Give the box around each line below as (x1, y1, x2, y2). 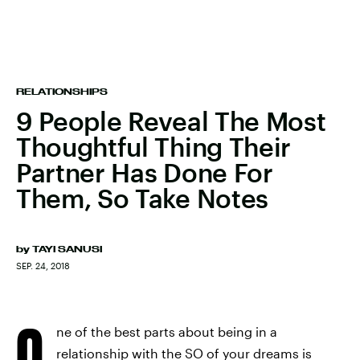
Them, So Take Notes (16, 183, 268, 213)
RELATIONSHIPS (16, 87, 108, 96)
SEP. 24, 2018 (16, 260, 70, 271)
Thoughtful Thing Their (16, 132, 291, 162)
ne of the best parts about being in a (56, 324, 277, 339)
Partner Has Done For (16, 157, 273, 187)
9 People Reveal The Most (16, 106, 326, 136)
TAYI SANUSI (32, 244, 102, 254)
